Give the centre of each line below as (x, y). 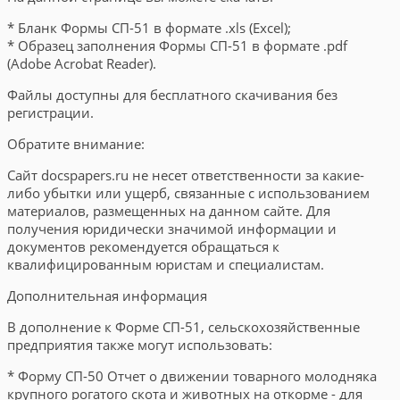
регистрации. (50, 112)
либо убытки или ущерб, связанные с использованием (188, 193)
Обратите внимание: (76, 144)
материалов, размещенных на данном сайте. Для (169, 211)
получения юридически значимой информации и (172, 229)
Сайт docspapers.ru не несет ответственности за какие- (186, 175)
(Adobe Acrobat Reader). (82, 63)
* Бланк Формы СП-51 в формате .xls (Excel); (149, 28)
